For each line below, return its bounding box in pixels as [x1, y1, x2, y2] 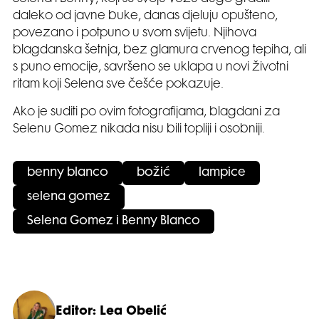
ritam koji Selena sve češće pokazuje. [13, 78, 224, 90]
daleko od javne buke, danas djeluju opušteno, [13, 10, 278, 22]
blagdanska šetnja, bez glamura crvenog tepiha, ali [13, 44, 306, 56]
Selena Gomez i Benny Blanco [27, 215, 200, 227]
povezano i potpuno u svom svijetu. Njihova [13, 27, 256, 39]
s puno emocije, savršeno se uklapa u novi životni [13, 61, 288, 73]
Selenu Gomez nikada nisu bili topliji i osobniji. [13, 123, 265, 135]
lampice [199, 167, 246, 179]
